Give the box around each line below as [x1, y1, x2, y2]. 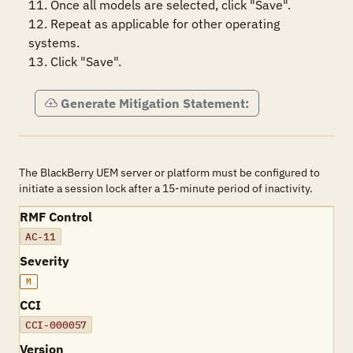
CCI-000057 [24, 318, 87, 332]
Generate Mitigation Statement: [61, 95, 249, 111]
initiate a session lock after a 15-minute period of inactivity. [19, 181, 313, 195]
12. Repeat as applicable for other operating [28, 16, 280, 32]
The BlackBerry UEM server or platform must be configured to [19, 165, 320, 180]
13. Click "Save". [28, 54, 121, 69]
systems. [28, 35, 80, 50]
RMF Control [20, 209, 92, 225]
